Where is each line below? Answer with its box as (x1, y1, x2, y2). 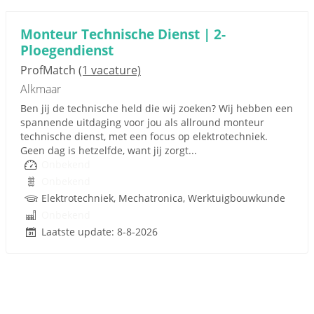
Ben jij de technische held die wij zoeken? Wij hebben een (20, 102, 293, 115)
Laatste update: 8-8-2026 (41, 225, 158, 238)
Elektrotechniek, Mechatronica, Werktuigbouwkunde (41, 191, 285, 205)
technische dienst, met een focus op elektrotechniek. (20, 130, 268, 143)
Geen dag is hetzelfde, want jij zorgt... (20, 144, 197, 157)
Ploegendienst (20, 41, 114, 60)
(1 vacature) (78, 62, 141, 78)
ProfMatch (20, 62, 78, 78)
